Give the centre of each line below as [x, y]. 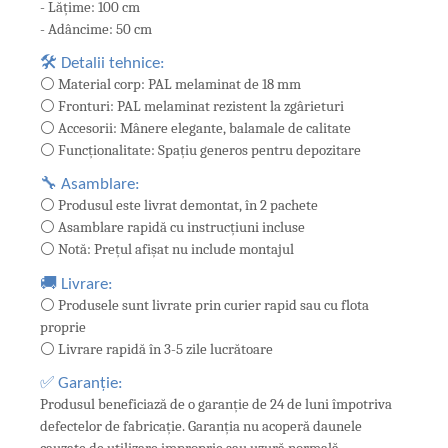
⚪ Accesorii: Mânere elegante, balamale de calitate [195, 128]
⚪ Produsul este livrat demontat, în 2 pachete [179, 206]
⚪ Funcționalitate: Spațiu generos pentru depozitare [200, 150]
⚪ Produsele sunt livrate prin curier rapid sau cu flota [204, 305]
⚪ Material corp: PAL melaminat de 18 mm [170, 84]
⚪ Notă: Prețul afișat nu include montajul [167, 250]
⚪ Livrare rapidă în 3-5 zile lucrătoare [156, 349]
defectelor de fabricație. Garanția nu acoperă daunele [201, 426]
